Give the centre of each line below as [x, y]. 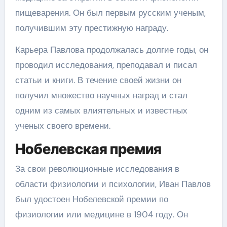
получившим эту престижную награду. [91, 28]
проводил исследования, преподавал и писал [106, 65]
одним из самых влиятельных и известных [101, 110]
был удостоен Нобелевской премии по [91, 199]
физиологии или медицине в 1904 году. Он [101, 214]
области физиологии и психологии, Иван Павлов [113, 184]
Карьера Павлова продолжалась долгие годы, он [111, 49]
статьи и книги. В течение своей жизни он [98, 80]
